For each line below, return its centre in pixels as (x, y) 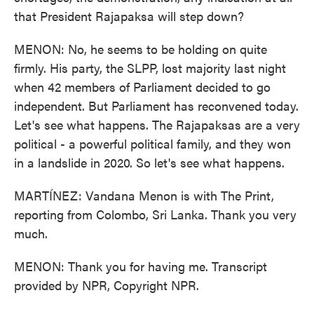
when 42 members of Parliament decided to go (142, 87)
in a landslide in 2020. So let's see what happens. (149, 162)
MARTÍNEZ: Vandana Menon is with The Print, (144, 195)
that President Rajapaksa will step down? (129, 16)
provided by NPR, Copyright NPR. (107, 285)
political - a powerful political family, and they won (152, 143)
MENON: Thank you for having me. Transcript (141, 266)
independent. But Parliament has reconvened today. (156, 105)
